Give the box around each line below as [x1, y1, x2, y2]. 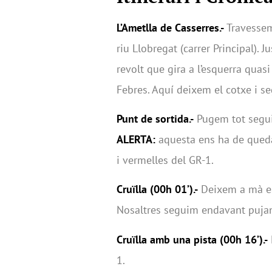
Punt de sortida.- [117, 112, 194, 126]
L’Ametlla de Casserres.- [117, 20, 224, 35]
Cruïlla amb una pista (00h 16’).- [117, 232, 268, 246]
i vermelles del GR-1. [117, 153, 214, 168]
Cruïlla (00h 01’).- [117, 182, 198, 197]
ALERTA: [117, 132, 155, 147]
